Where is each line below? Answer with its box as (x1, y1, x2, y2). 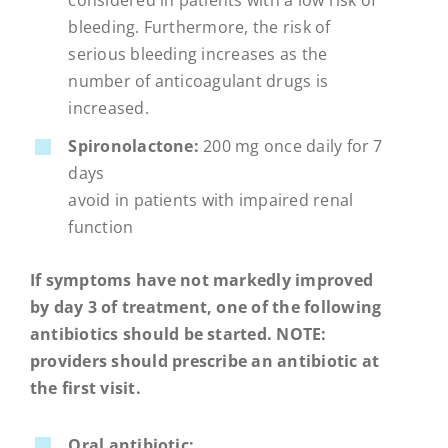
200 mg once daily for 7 (198, 135, 383, 158)
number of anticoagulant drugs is (68, 70, 329, 93)
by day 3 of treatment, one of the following (29, 295, 382, 318)
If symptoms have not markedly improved (29, 268, 374, 291)
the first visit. (29, 376, 141, 399)
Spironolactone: (68, 135, 199, 158)
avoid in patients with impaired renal (68, 189, 354, 212)
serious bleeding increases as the (68, 43, 328, 66)
